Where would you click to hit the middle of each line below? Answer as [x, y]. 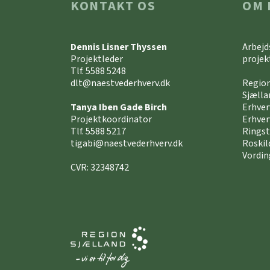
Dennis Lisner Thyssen [119, 47]
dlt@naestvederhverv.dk [120, 83]
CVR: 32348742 [100, 168]
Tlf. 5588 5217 [98, 132]
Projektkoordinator [111, 120]
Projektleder [97, 59]
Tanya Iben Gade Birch [119, 108]
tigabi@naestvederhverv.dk [127, 144]
